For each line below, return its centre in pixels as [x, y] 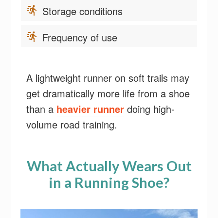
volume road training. [72, 124]
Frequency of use [82, 37]
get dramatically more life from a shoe [108, 93]
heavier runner [91, 109]
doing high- [150, 109]
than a [42, 109]
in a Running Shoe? [109, 182]
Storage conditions [84, 11]
